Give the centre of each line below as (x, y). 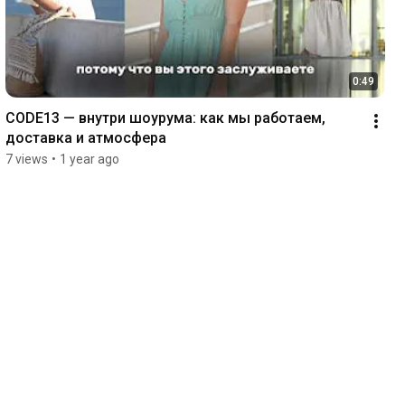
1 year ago (89, 160)
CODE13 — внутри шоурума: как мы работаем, (165, 118)
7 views (26, 160)
